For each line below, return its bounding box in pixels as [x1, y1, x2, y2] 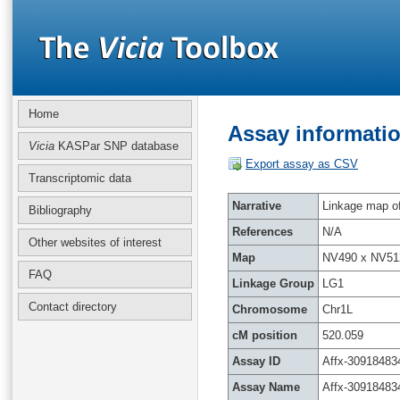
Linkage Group [232, 277, 314, 290]
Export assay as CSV [246, 157, 358, 171]
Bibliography [29, 204, 92, 217]
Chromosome [232, 303, 307, 316]
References [232, 225, 293, 238]
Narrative [232, 199, 281, 212]
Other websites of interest [29, 236, 162, 249]
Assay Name [232, 380, 300, 394]
